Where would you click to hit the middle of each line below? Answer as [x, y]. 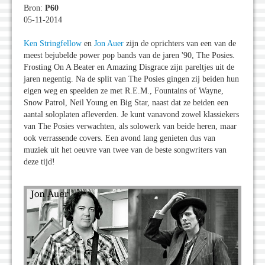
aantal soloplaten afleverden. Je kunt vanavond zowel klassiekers [131, 115]
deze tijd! [39, 162]
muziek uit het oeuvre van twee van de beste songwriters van [125, 150]
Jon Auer [109, 44]
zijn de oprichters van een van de [180, 44]
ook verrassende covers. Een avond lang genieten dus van [119, 138]
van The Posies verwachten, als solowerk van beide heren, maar [130, 127]
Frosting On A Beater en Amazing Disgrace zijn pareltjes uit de [129, 67]
